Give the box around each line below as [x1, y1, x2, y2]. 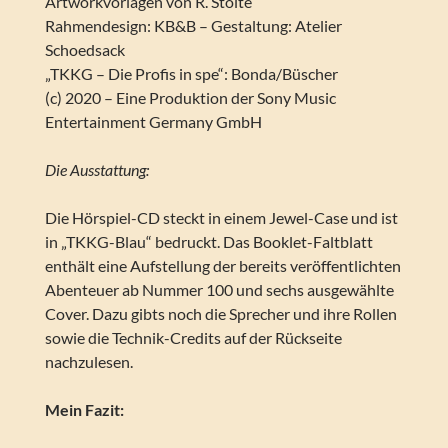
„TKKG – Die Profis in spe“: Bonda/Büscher [44, 64, 338, 84]
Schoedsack [44, 40, 125, 60]
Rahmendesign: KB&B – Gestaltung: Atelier [44, 16, 342, 36]
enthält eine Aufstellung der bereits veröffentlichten [44, 256, 401, 276]
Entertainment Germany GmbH [44, 112, 262, 132]
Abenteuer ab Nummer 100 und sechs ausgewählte [44, 280, 394, 300]
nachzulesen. [44, 352, 133, 372]
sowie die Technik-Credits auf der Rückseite [44, 328, 342, 348]
